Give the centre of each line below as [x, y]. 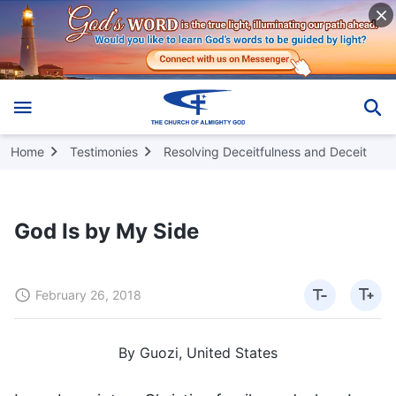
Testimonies [104, 151]
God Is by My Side [107, 231]
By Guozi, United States [198, 352]
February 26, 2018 [88, 294]
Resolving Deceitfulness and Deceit [265, 151]
